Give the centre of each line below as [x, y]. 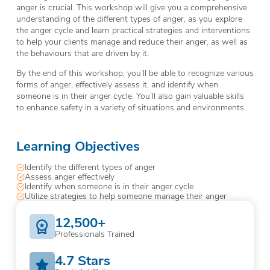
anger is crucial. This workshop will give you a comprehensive [131, 7]
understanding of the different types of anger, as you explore [129, 19]
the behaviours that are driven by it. [82, 53]
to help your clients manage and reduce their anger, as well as [132, 42]
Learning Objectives [78, 146]
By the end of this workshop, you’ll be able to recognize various [135, 73]
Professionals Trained [95, 234]
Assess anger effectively [69, 176]
